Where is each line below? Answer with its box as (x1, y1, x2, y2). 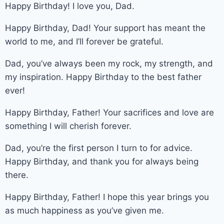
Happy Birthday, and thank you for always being (5, 156, 198, 166)
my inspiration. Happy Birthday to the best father (5, 71, 201, 82)
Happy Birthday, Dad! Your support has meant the (5, 22, 205, 33)
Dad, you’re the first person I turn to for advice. (5, 142, 192, 153)
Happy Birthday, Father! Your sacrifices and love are (5, 107, 214, 117)
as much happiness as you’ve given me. (5, 205, 164, 215)
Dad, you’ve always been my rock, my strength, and (5, 58, 213, 68)
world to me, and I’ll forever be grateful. (5, 36, 163, 46)
